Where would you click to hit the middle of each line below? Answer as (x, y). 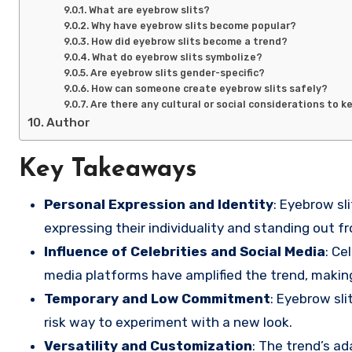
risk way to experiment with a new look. (168, 322)
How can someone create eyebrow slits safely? (209, 88)
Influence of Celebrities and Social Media (185, 251)
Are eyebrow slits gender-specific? (177, 72)
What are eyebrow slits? (149, 9)
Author (69, 122)
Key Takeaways (108, 169)
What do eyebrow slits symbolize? (177, 57)
